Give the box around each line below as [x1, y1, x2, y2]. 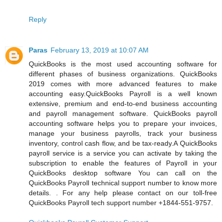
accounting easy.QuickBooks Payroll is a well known [29, 89, 217, 98]
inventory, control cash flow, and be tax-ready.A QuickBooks [29, 139, 217, 147]
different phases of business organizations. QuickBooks [29, 69, 217, 78]
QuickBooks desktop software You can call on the [29, 168, 217, 177]
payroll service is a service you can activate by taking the [29, 149, 217, 157]
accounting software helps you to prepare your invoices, [29, 119, 217, 127]
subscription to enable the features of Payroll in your [29, 159, 217, 167]
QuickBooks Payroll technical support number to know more [29, 178, 217, 187]
